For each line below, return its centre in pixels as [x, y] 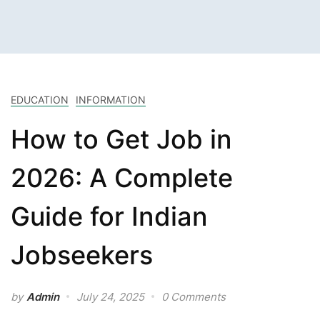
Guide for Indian [109, 216]
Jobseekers [82, 255]
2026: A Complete [122, 177]
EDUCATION [40, 99]
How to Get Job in [121, 139]
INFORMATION [111, 99]
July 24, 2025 [110, 296]
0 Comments [194, 296]
